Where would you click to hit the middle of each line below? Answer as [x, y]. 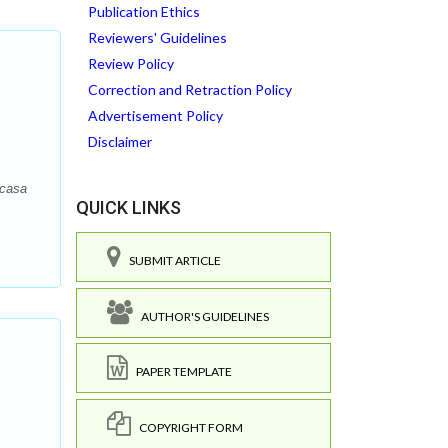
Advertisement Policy [155, 115]
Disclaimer [120, 141]
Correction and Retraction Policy [190, 89]
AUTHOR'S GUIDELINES [201, 316]
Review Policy [131, 63]
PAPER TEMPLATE [180, 371]
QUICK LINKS [128, 207]
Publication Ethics [144, 11]
